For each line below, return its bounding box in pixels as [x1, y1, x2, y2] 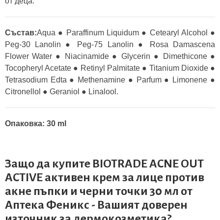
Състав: [5, 28, 37, 37]
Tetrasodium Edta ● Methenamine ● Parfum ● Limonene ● [5, 76, 215, 84]
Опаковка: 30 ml [5, 119, 66, 128]
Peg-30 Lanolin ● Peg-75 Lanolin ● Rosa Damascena [5, 40, 215, 49]
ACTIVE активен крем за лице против [5, 171, 204, 184]
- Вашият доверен [89, 198, 188, 211]
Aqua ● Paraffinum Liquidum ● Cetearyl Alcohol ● [37, 28, 215, 37]
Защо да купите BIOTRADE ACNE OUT [5, 157, 204, 170]
